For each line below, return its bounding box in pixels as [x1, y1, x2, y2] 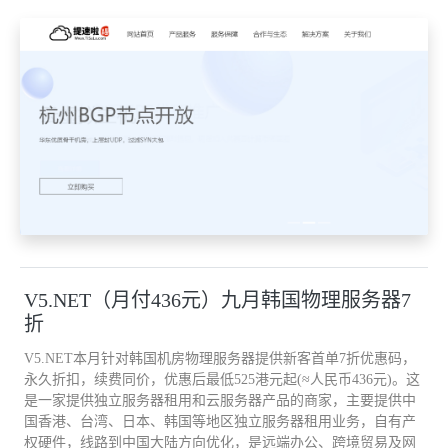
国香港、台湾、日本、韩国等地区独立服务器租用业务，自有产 [24, 413, 416, 429]
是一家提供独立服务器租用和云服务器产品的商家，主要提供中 [24, 392, 416, 408]
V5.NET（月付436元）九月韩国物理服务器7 [24, 288, 411, 311]
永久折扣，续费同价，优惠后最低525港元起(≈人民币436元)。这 [24, 371, 420, 387]
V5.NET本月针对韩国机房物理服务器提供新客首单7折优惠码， [24, 350, 416, 366]
